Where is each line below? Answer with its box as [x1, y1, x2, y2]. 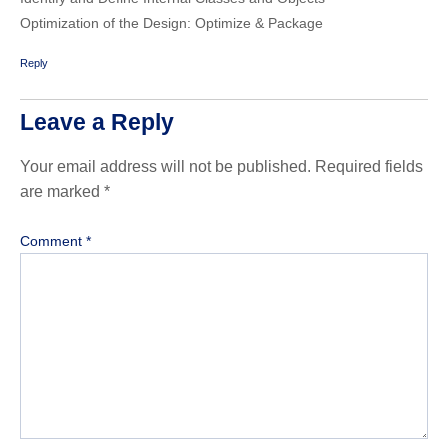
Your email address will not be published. [20, 157, 311, 175]
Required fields [315, 157, 423, 175]
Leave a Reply [20, 108, 174, 135]
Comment [20, 233, 86, 250]
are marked [20, 182, 104, 200]
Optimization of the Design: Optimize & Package [20, 15, 323, 32]
